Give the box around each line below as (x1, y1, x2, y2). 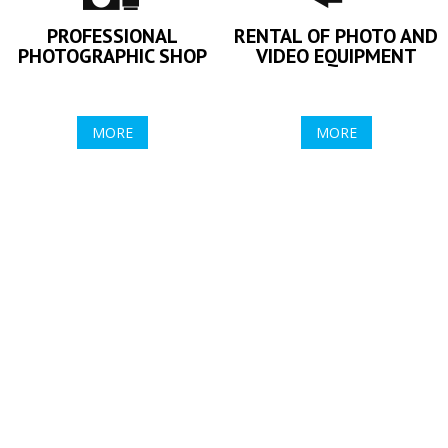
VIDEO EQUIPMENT (255, 43, 417, 69)
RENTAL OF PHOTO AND (234, 23, 438, 49)
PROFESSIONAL (46, 23, 178, 49)
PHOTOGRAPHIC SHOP (17, 43, 207, 69)
